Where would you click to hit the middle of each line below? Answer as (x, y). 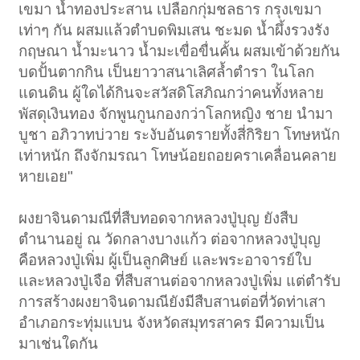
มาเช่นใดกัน (59, 344)
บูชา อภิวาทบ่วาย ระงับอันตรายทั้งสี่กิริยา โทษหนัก (180, 135)
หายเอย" (46, 177)
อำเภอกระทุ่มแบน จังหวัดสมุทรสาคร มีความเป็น (172, 323)
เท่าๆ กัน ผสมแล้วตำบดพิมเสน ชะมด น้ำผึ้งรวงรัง (174, 31)
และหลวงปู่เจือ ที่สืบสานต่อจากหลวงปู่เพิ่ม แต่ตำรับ (180, 281)
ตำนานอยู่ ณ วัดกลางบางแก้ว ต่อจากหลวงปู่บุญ (170, 239)
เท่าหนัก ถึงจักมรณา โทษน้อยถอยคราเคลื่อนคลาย (178, 156)
